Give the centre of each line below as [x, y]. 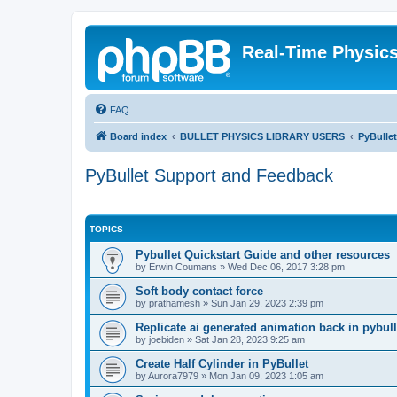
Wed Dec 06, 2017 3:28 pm [286, 267]
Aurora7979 [173, 376]
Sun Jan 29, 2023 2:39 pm [267, 303]
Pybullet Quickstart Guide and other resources [263, 255]
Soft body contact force [199, 291]
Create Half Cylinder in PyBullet [222, 364]
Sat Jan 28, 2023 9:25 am [250, 339]
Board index [138, 136]
